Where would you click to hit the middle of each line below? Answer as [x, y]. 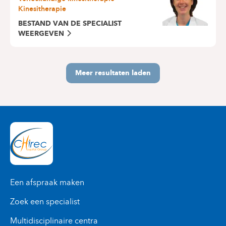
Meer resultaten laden [113, 73]
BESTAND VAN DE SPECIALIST [70, 23]
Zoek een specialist [45, 201]
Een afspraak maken [47, 182]
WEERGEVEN [41, 33]
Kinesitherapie [42, 8]
